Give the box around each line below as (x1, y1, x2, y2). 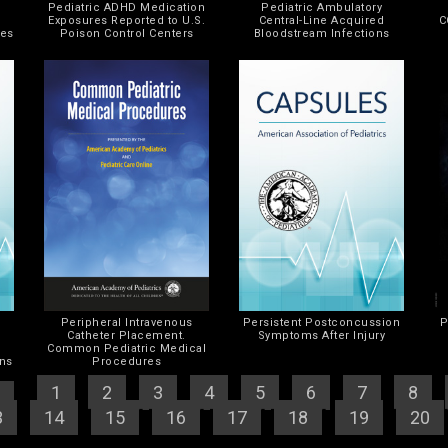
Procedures (92, 354, 161, 368)
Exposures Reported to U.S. (48, 13, 205, 27)
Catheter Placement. (67, 328, 186, 342)
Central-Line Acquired (258, 13, 385, 27)
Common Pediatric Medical (47, 341, 206, 355)
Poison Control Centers (59, 26, 194, 40)
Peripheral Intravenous (60, 315, 193, 329)
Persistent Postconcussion (242, 315, 401, 329)
